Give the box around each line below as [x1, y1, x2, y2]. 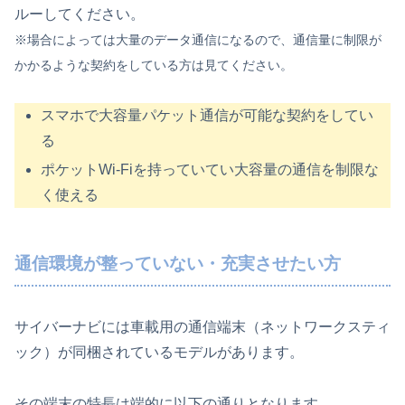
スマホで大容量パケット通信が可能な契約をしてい [41, 108, 374, 124]
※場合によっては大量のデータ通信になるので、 [14, 32, 293, 47]
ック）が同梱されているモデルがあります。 [14, 344, 304, 361]
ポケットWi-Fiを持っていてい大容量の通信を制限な [41, 161, 380, 177]
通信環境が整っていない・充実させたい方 [14, 253, 341, 273]
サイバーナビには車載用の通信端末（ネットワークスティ [14, 319, 391, 335]
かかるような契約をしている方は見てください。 [14, 57, 293, 72]
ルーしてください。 [14, 5, 145, 22]
